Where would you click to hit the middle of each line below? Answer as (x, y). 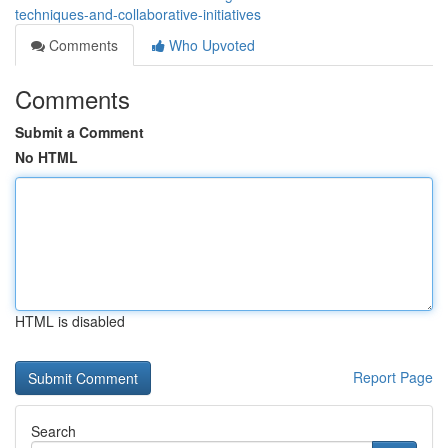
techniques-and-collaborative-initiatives (138, 14)
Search (53, 431)
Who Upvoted (210, 45)
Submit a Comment (79, 132)
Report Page (393, 377)
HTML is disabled (70, 321)
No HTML (46, 157)
